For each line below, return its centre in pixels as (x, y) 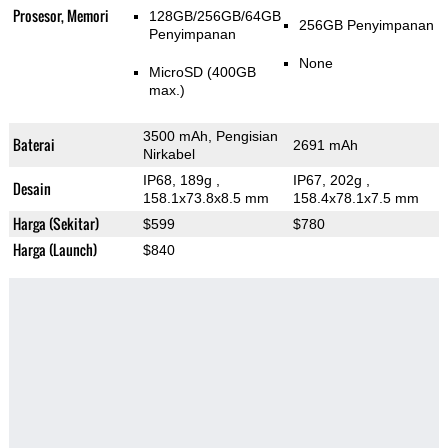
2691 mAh (325, 145)
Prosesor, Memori (60, 16)
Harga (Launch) (54, 250)
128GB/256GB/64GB (214, 16)
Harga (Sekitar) (55, 224)
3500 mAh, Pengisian (210, 136)
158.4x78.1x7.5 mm (355, 198)
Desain (31, 189)
